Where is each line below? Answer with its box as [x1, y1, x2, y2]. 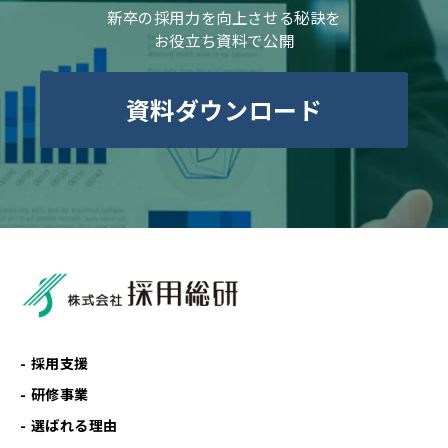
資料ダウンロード [125, 92, 323, 128]
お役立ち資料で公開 [153, 29, 295, 52]
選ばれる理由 [30, 415, 119, 435]
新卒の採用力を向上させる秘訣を [107, 6, 341, 29]
